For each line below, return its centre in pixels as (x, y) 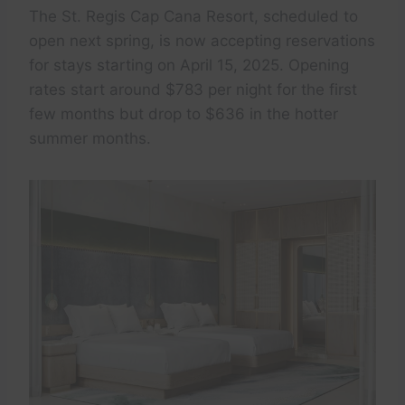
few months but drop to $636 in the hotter (184, 114)
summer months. (90, 139)
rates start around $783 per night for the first (193, 90)
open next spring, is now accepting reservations (202, 41)
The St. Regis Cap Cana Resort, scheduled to (193, 17)
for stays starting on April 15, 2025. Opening (189, 66)
